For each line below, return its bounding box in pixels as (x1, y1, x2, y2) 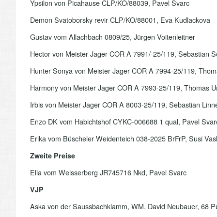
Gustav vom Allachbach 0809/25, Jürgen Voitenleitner (30, 31, 195, 42)
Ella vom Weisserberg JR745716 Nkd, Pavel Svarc (30, 167, 186, 177)
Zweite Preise (30, 151, 75, 160)
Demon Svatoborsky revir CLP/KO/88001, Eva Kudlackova (30, 15, 210, 25)
